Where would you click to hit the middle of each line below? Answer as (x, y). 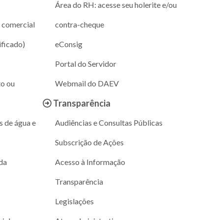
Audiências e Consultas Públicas (109, 122)
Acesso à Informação (90, 162)
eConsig (69, 44)
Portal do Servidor (85, 63)
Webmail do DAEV (87, 83)
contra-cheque (79, 24)
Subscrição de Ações (89, 142)
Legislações (74, 201)
